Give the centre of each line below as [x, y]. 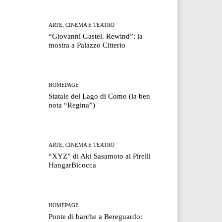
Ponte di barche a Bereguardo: [96, 216]
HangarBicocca [73, 165]
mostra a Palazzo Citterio [87, 45]
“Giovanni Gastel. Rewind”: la [96, 36]
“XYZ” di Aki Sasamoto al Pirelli [100, 156]
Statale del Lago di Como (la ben [100, 96]
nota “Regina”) [72, 105]
